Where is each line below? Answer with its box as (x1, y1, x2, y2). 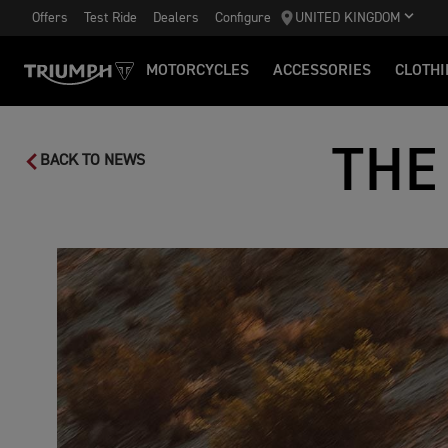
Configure (215, 10, 271, 25)
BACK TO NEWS (40, 153, 145, 169)
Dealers (153, 10, 199, 25)
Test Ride (84, 10, 137, 25)
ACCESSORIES (273, 63, 371, 79)
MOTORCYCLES (146, 63, 249, 79)
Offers (32, 10, 68, 25)
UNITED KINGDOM (295, 11, 401, 25)
